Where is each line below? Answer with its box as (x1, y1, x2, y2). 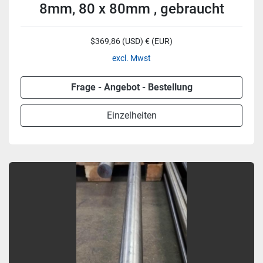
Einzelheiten (106, 110, 157, 121)
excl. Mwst (112, 53, 151, 63)
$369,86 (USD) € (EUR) (90, 36, 173, 46)
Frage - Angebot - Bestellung (70, 82, 193, 93)
